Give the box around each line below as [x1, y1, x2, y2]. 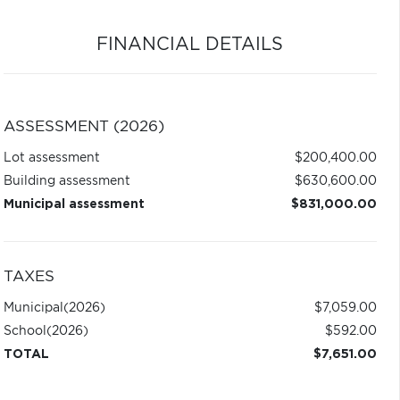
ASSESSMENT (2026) [3, 120, 164, 134]
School [3, 325, 46, 337]
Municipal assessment [3, 198, 145, 211]
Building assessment [3, 175, 130, 187]
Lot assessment [3, 152, 100, 164]
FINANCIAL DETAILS [96, 36, 284, 54]
